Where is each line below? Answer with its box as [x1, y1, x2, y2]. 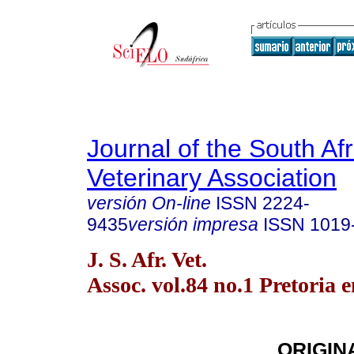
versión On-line [87, 193, 211, 213]
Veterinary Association [87, 164, 337, 192]
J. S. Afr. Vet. [87, 247, 207, 272]
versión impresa [128, 214, 258, 235]
